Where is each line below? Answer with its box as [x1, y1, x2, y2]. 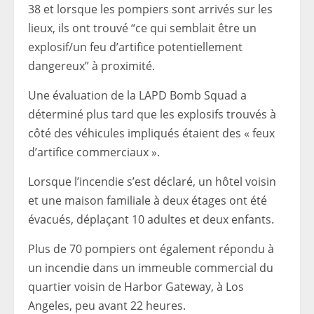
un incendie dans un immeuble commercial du [28, 260, 273, 275]
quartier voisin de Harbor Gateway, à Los [28, 279, 244, 294]
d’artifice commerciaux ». [28, 144, 160, 160]
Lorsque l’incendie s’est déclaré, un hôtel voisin [28, 174, 276, 189]
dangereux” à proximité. [28, 58, 155, 74]
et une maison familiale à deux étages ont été [28, 193, 267, 208]
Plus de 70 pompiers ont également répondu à [28, 241, 274, 257]
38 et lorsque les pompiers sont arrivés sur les [28, 1, 273, 17]
